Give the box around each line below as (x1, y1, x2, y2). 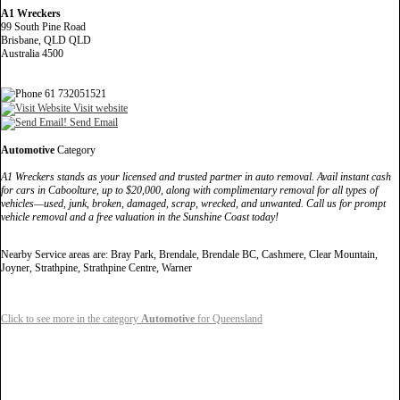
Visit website (71, 101, 128, 114)
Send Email (67, 115, 118, 129)
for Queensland (195, 312, 262, 325)
